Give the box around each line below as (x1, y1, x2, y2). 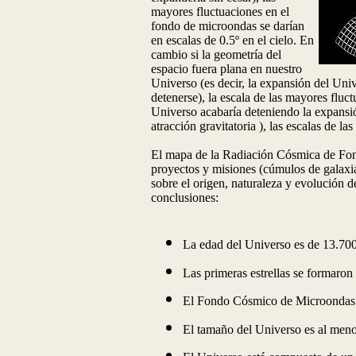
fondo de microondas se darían (151, 18, 304, 33)
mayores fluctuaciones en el (151, 4, 289, 18)
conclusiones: (151, 190, 219, 204)
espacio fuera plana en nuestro (151, 61, 302, 75)
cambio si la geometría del (151, 47, 281, 61)
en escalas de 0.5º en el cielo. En (151, 33, 314, 47)
